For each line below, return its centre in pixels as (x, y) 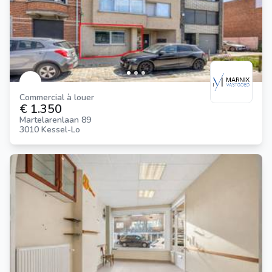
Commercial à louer (59, 97)
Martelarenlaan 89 (55, 120)
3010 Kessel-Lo (50, 129)
